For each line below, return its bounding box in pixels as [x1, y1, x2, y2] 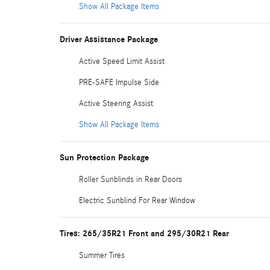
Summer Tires [79, 250, 125, 260]
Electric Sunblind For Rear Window [79, 195, 195, 206]
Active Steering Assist [79, 98, 153, 108]
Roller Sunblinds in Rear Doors [79, 174, 182, 184]
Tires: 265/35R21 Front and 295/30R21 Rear [60, 228, 229, 239]
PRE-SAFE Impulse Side [79, 77, 159, 87]
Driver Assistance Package [60, 34, 158, 45]
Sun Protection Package [60, 152, 149, 163]
